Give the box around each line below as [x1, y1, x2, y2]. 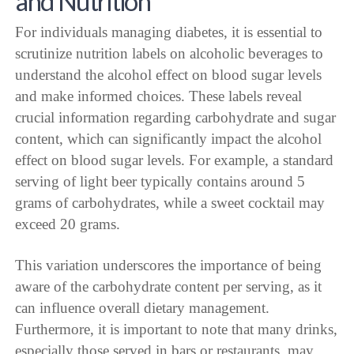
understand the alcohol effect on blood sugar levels [15, 66, 322, 84]
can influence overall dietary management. [15, 299, 270, 316]
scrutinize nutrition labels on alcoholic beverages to [15, 45, 324, 62]
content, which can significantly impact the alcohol [15, 130, 322, 148]
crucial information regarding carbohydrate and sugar [15, 109, 337, 126]
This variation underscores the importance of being [15, 256, 322, 273]
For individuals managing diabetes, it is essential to [15, 24, 323, 41]
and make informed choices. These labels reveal [15, 88, 303, 105]
